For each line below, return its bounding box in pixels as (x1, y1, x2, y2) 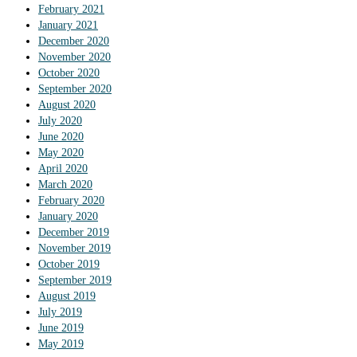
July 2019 (38, 306, 82, 319)
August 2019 (38, 290, 96, 303)
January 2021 (38, 19, 98, 32)
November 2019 (38, 242, 111, 255)
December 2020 (38, 35, 109, 48)
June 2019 (38, 322, 84, 335)
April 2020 (38, 163, 88, 175)
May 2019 (38, 338, 84, 351)
